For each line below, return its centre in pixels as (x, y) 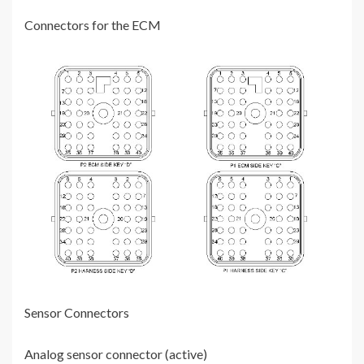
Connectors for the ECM (93, 25)
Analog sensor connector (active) (116, 354)
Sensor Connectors (77, 313)
